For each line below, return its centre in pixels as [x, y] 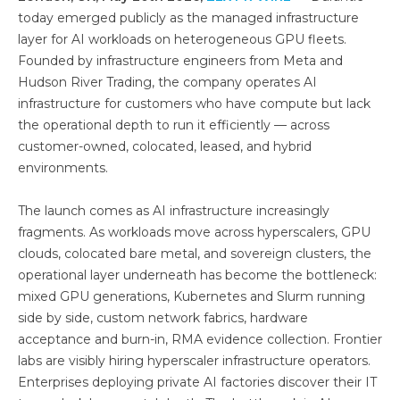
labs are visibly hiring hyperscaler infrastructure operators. [194, 361]
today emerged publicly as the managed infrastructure [188, 18]
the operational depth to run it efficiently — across [174, 125]
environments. [63, 168]
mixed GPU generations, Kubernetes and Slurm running [192, 296]
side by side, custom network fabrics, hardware [163, 318]
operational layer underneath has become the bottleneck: [197, 275]
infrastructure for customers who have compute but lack [194, 104]
